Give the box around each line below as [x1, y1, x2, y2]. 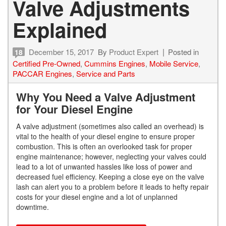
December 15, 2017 [29, 46, 94, 58]
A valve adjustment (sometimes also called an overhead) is [16, 121, 204, 132]
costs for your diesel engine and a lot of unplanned [16, 192, 178, 202]
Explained [13, 15, 107, 44]
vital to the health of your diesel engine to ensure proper [16, 131, 195, 142]
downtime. [16, 202, 49, 212]
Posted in [168, 46, 199, 58]
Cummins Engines [84, 58, 145, 69]
